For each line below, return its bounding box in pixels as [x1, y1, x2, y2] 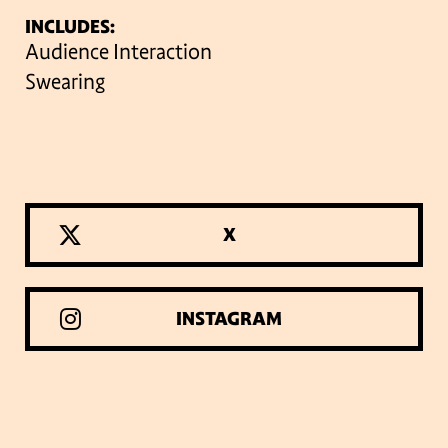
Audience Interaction [25, 39, 212, 66]
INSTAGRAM [176, 307, 282, 332]
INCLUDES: [25, 15, 115, 40]
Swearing [25, 69, 105, 96]
